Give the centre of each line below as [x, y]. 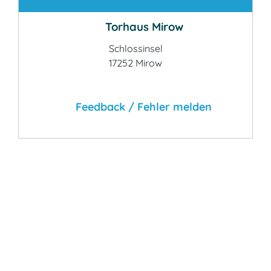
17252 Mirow [135, 63]
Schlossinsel [135, 48]
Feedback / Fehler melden [142, 106]
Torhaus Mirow [142, 27]
